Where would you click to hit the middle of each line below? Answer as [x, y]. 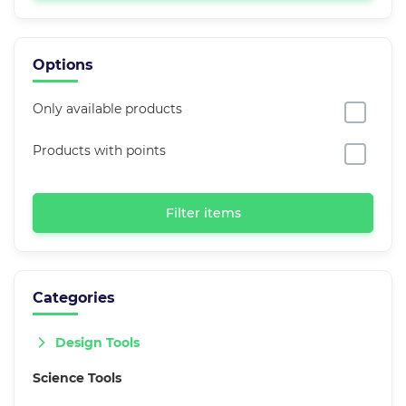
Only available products [107, 109]
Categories [74, 298]
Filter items [203, 213]
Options [63, 65]
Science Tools [77, 378]
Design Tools [97, 342]
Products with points [99, 151]
